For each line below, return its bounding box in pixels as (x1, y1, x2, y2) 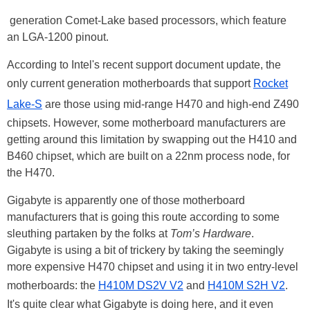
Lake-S (7, 98, 42, 111)
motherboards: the (7, 280, 98, 292)
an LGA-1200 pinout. (7, 31, 109, 44)
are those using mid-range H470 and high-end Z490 (42, 98, 299, 111)
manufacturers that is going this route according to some (7, 211, 280, 224)
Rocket (253, 77, 288, 90)
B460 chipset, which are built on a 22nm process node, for (7, 150, 290, 163)
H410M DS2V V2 (98, 280, 183, 292)
